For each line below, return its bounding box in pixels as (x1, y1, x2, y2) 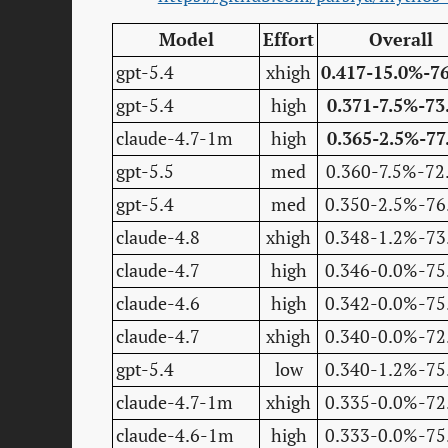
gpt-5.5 (116, 160, 174, 184)
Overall (368, 28, 433, 52)
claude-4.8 (116, 226, 200, 250)
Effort (263, 28, 314, 52)
